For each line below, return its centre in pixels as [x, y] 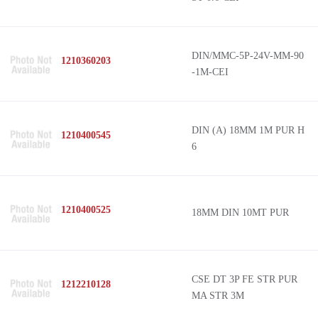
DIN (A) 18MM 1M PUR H [248, 130]
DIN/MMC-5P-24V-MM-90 [248, 56]
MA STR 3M [218, 296]
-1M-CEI [210, 72]
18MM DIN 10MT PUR [240, 213]
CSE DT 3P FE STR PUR [245, 279]
